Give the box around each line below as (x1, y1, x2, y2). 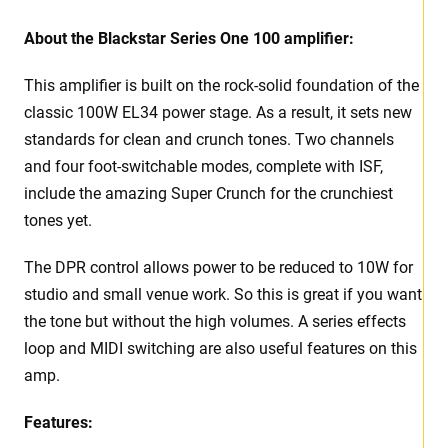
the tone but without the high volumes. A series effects (24, 312, 406, 332)
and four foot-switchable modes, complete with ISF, (24, 157, 383, 177)
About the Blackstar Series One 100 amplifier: (24, 29, 354, 49)
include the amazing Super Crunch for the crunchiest (24, 184, 393, 204)
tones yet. (24, 211, 92, 231)
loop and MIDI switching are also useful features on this (24, 339, 417, 359)
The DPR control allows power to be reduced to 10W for (24, 258, 413, 278)
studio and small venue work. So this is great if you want (24, 285, 422, 305)
